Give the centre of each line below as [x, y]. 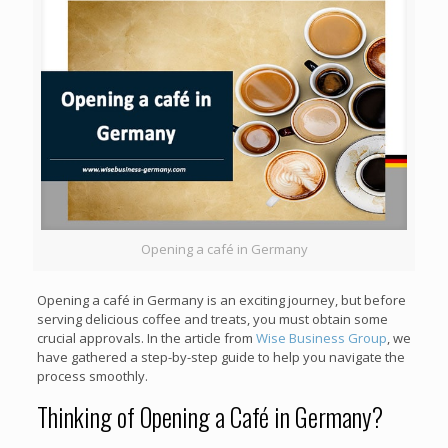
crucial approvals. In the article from [146, 337]
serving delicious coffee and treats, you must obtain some [212, 318]
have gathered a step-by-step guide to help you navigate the [220, 356]
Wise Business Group [321, 337]
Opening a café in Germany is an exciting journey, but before [221, 299]
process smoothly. [92, 375]
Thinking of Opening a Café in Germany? [209, 416]
